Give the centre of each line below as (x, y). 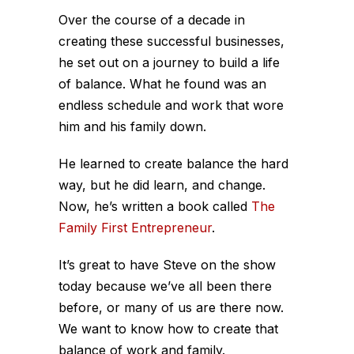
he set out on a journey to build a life (169, 62)
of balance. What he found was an (162, 83)
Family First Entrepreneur (135, 227)
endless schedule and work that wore (171, 105)
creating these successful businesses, (171, 41)
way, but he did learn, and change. (162, 185)
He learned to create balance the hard (173, 163)
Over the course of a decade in (152, 19)
